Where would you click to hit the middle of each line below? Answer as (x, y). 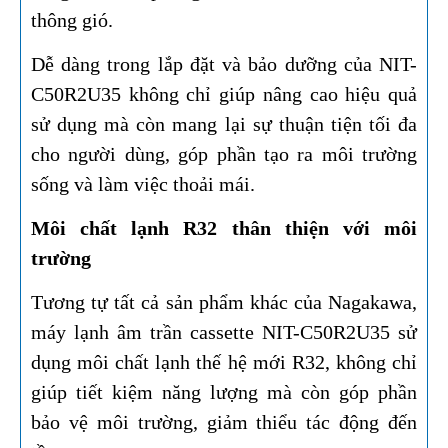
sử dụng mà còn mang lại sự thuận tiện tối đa (224, 124)
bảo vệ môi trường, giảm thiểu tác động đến (224, 422)
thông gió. (72, 20)
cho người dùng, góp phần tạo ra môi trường (224, 154)
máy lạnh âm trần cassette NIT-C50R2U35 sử (224, 332)
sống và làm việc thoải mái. (143, 184)
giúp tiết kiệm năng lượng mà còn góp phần (224, 392)
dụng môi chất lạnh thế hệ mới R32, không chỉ (224, 362)
